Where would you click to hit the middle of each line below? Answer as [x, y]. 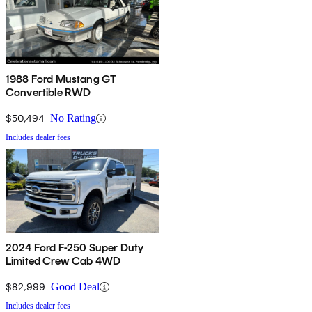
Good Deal [75, 287]
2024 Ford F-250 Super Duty [75, 248]
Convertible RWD [48, 93]
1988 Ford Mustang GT [61, 79]
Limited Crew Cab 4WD [63, 261]
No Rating [73, 118]
